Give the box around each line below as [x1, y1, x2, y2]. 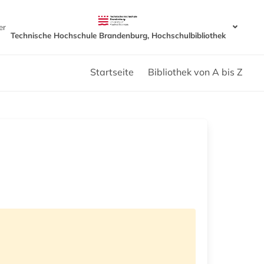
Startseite [90, 65, 134, 78]
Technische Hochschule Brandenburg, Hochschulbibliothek [10, 30, 226, 40]
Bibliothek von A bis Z [148, 65, 243, 78]
